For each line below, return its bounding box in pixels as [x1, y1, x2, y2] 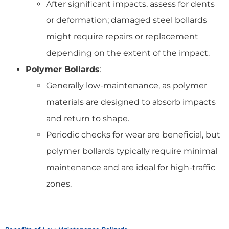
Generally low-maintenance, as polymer [46, 80, 207, 90]
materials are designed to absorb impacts [46, 97, 216, 107]
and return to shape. [46, 113, 129, 123]
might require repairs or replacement [46, 31, 198, 41]
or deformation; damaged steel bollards [46, 15, 207, 25]
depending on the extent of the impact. [46, 48, 210, 58]
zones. [46, 178, 72, 189]
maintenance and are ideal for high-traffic [46, 162, 215, 172]
